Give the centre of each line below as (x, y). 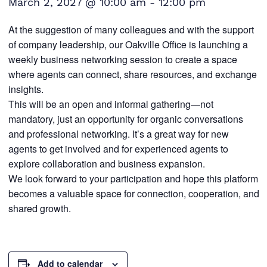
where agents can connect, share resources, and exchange (132, 74)
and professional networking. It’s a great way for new (118, 134)
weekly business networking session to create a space (122, 59)
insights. (26, 89)
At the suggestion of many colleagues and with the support (131, 30)
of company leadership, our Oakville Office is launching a (128, 44)
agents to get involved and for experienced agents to (118, 149)
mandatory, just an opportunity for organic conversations (125, 119)
